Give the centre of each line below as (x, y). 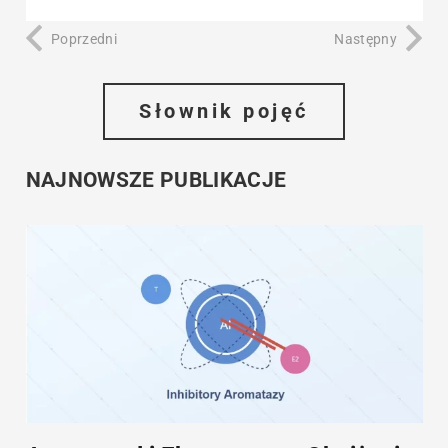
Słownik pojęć (224, 111)
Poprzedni (84, 39)
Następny (365, 39)
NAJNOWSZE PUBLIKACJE (156, 180)
